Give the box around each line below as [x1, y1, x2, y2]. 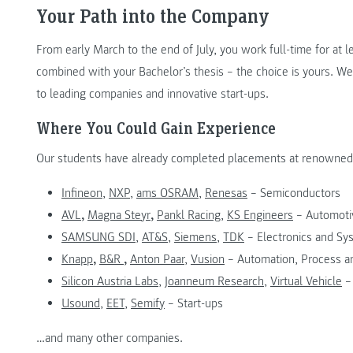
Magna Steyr [87, 206, 150, 223]
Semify [131, 295, 165, 311]
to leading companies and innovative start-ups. [36, 85, 269, 102]
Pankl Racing [157, 206, 221, 223]
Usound [61, 295, 100, 311]
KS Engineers [227, 206, 293, 223]
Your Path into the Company [36, 2, 269, 28]
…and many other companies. [36, 329, 183, 346]
